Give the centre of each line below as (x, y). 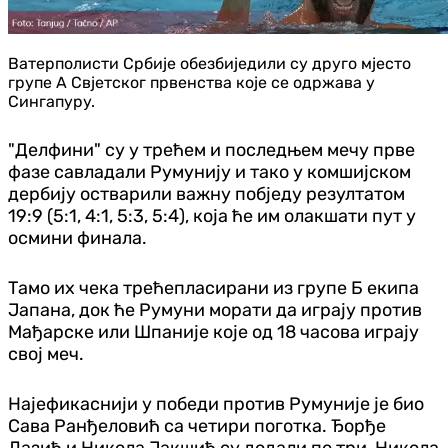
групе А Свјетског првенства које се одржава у (191, 82)
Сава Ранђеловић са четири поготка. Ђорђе (197, 425)
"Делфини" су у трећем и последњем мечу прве (211, 149)
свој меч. (46, 353)
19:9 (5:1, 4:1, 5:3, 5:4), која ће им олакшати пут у (212, 215)
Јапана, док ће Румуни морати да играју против (215, 309)
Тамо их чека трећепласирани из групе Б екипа (213, 287)
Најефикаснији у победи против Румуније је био (216, 403)
